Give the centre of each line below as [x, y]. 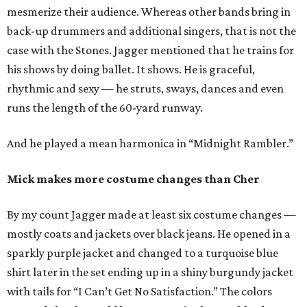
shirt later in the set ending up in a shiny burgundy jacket [150, 272]
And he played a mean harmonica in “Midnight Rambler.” [150, 144]
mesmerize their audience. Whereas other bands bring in [149, 12]
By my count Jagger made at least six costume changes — [151, 215]
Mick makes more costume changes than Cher [133, 179]
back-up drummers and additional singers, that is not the [151, 31]
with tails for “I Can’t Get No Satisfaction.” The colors [139, 292]
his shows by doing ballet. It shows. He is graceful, [131, 70]
